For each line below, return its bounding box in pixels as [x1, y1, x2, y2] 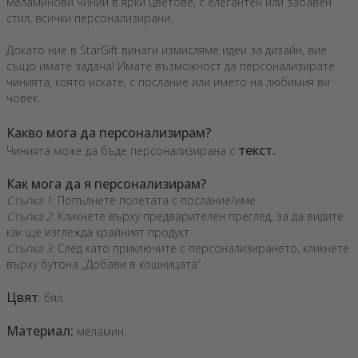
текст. [238, 141, 276, 160]
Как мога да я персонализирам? [6, 175, 206, 193]
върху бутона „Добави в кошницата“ [6, 257, 201, 272]
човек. [6, 90, 40, 106]
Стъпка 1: [6, 193, 54, 209]
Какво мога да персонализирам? [6, 124, 211, 142]
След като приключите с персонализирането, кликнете [54, 241, 349, 257]
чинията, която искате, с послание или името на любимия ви [6, 74, 330, 90]
